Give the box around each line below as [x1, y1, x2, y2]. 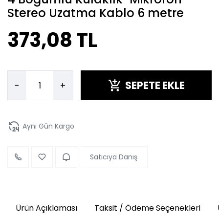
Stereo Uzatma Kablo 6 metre [7, 5, 184, 22]
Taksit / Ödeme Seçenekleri [94, 202, 200, 214]
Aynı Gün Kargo [22, 121, 74, 131]
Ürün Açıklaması [15, 202, 77, 214]
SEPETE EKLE [125, 78, 185, 93]
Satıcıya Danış [89, 152, 137, 162]
